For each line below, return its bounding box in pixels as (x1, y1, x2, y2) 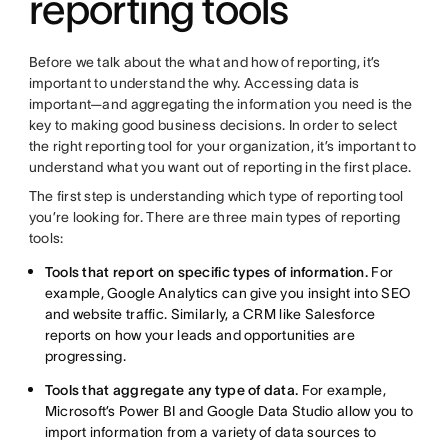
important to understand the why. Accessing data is (28, 75, 360, 92)
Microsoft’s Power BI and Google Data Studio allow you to (44, 403, 414, 420)
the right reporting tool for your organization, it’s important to (28, 138, 416, 155)
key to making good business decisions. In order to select (28, 117, 398, 134)
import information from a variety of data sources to (44, 424, 377, 441)
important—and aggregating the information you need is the (28, 96, 413, 113)
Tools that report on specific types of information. (44, 264, 368, 281)
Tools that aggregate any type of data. (44, 382, 299, 399)
